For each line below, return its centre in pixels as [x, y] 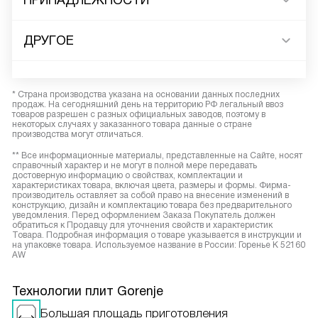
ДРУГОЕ [49, 41]
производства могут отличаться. [78, 135]
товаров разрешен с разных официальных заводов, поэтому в [139, 115]
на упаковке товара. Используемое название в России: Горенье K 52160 [159, 245]
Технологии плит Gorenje [88, 291]
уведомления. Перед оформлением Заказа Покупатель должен [144, 215]
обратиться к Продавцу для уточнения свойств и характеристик [142, 225]
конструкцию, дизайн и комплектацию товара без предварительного [152, 205]
